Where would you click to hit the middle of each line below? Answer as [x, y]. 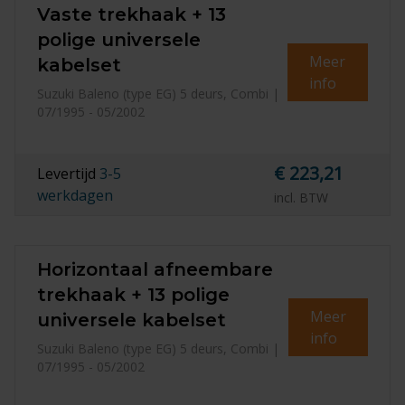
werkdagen [75, 195]
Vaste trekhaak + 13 [132, 14]
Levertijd [68, 174]
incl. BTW [301, 198]
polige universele [119, 40]
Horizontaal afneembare [155, 269]
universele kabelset [132, 320]
